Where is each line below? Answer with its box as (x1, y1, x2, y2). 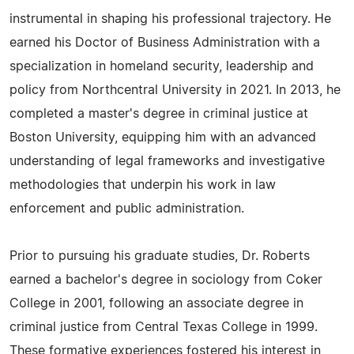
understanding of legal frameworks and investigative (9, 155, 325, 168)
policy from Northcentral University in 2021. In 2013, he (9, 84, 341, 96)
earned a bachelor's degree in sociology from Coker (9, 273, 322, 286)
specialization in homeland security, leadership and (9, 60, 314, 73)
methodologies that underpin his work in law (9, 179, 276, 191)
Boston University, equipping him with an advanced (9, 131, 316, 144)
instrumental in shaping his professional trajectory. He (9, 13, 331, 25)
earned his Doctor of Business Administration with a (9, 36, 320, 49)
